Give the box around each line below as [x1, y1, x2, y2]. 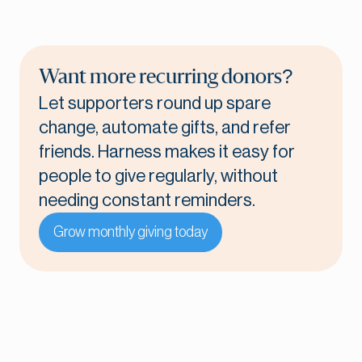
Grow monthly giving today [53, 225, 208, 240]
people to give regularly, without [39, 167, 278, 186]
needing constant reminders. [39, 192, 255, 210]
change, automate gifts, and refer [39, 119, 291, 137]
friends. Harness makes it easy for [39, 143, 295, 162]
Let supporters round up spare [39, 95, 271, 113]
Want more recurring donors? [39, 68, 293, 88]
